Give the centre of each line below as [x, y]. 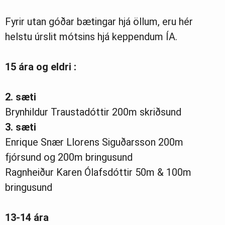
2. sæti [21, 97]
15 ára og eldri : [41, 67]
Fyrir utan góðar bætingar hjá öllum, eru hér [99, 21]
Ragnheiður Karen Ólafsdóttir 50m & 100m [98, 172]
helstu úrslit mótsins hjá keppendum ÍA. [91, 36]
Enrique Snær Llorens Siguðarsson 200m [94, 142]
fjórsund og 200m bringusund [69, 157]
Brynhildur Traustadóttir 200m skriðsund [93, 112]
